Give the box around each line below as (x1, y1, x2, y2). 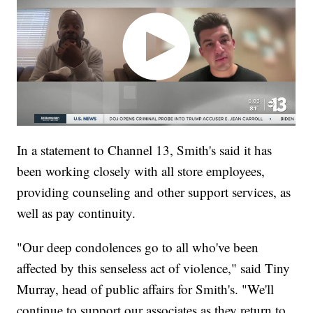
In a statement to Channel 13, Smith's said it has (17, 140, 272, 159)
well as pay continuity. (17, 203, 136, 221)
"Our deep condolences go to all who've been (17, 238, 259, 256)
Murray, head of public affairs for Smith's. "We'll (17, 279, 275, 298)
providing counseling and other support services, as (17, 182, 291, 201)
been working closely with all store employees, (17, 161, 265, 180)
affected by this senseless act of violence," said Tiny (17, 259, 291, 277)
